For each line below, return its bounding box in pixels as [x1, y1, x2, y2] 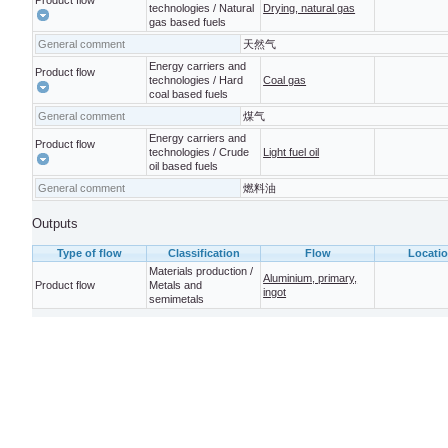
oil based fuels [149, 160, 219, 173]
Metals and [149, 279, 203, 292]
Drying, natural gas [263, 2, 356, 15]
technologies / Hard [149, 74, 244, 87]
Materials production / [149, 265, 254, 278]
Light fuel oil [263, 146, 320, 159]
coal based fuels [149, 88, 229, 101]
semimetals [149, 293, 205, 306]
